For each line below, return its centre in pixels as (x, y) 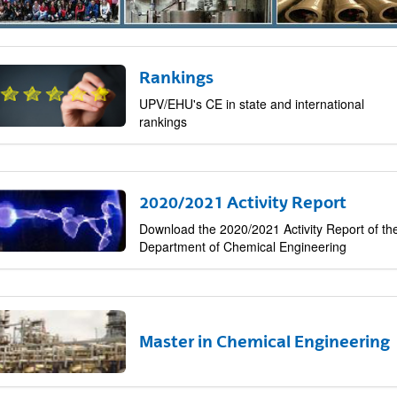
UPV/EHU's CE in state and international (251, 104)
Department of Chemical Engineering (242, 247)
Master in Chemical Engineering (264, 341)
